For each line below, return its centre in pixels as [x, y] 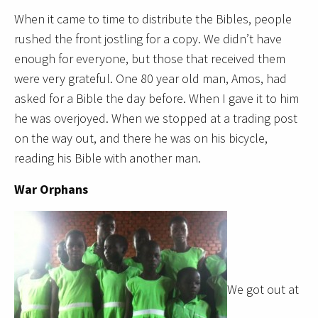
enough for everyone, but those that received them [150, 59]
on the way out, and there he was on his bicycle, [141, 138]
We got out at [263, 290]
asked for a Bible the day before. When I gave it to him [157, 99]
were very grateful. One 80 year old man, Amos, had [150, 79]
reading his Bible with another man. [108, 158]
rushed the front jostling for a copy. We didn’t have [148, 39]
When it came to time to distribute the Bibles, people [153, 19]
